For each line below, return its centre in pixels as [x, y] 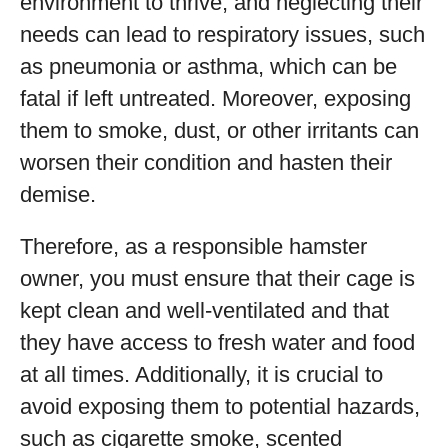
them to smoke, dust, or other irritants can [219, 130]
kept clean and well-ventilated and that [204, 310]
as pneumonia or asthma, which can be [208, 66]
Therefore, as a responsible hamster [193, 246]
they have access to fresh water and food [217, 342]
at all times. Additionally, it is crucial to [201, 374]
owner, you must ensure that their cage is [217, 278]
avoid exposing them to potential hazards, [220, 406]
